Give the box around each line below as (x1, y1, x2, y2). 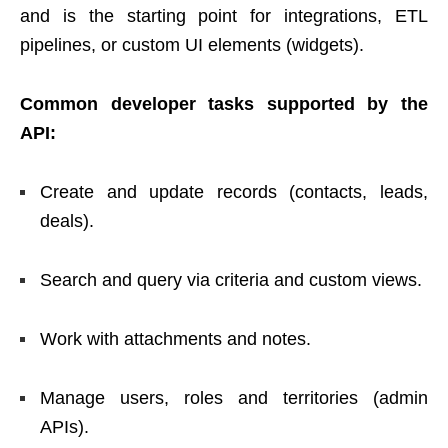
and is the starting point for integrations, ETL (20, 5, 428, 26)
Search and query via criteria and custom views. (40, 269, 422, 290)
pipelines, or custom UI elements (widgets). (20, 34, 364, 55)
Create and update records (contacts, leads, (40, 181, 428, 202)
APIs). (40, 416, 89, 437)
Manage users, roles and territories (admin (40, 387, 428, 408)
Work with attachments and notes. (40, 328, 311, 349)
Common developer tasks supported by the (20, 93, 428, 114)
